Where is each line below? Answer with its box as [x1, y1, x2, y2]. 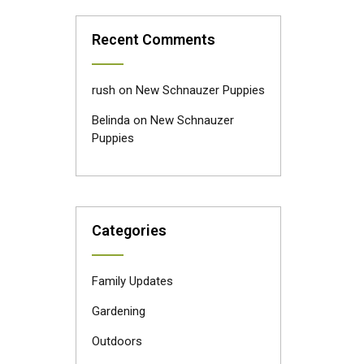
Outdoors [91, 334, 142, 349]
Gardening [91, 304, 145, 318]
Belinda [91, 113, 130, 128]
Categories [91, 222, 167, 239]
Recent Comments [91, 31, 215, 48]
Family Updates [91, 274, 173, 288]
